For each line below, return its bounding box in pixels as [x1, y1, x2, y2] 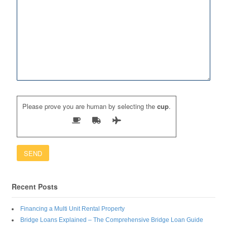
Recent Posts [11, 181, 58, 192]
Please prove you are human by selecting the [22, 101, 155, 111]
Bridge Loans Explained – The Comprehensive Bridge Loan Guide [20, 216, 203, 224]
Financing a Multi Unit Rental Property [20, 205, 125, 213]
